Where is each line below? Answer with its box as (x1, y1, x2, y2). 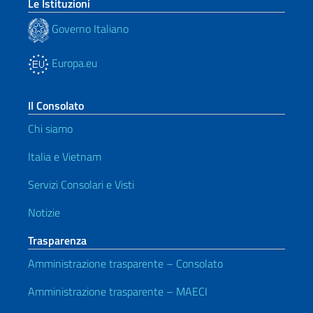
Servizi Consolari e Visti (28, 175, 134, 193)
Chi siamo (28, 119, 73, 137)
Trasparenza (28, 231, 87, 249)
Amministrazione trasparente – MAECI (28, 282, 208, 300)
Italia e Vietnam (28, 147, 101, 165)
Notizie (28, 203, 60, 221)
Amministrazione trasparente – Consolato (28, 254, 223, 272)
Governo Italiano (49, 20, 129, 38)
